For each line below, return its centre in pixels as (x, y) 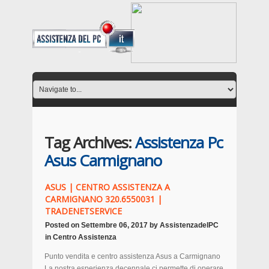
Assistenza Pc (179, 142)
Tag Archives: (90, 142)
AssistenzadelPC (189, 225)
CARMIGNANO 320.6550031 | (104, 199)
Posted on (63, 225)
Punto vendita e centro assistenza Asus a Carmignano (132, 256)
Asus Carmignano (103, 160)
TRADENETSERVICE (83, 211)
